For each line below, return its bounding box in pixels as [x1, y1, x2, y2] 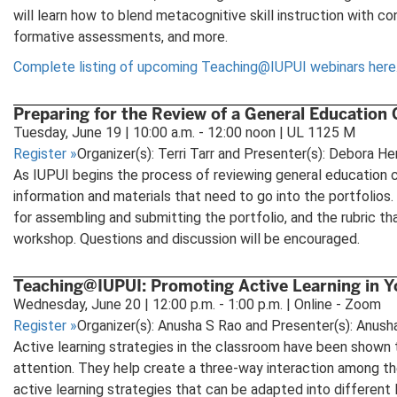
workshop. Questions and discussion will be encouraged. [13, 230, 367, 247]
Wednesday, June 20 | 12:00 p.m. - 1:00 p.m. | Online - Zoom [13, 295, 381, 313]
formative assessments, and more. [13, 27, 228, 45]
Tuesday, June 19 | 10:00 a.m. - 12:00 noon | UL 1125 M [13, 123, 355, 141]
